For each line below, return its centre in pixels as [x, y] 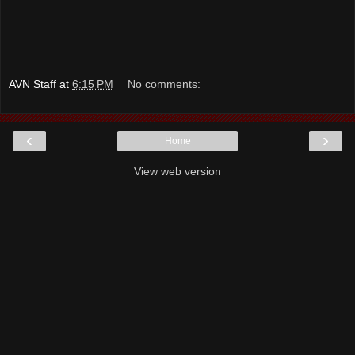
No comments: [164, 84]
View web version [177, 172]
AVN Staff [32, 84]
